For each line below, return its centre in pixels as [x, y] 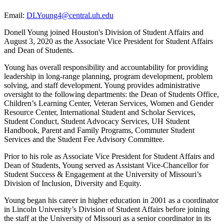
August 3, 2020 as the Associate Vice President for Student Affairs [108, 41]
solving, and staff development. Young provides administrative [102, 85]
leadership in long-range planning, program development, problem [108, 76]
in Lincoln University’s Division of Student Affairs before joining [107, 209]
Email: [15, 15]
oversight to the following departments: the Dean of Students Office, [111, 94]
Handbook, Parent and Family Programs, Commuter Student [99, 130]
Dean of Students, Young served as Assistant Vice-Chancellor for [106, 165]
